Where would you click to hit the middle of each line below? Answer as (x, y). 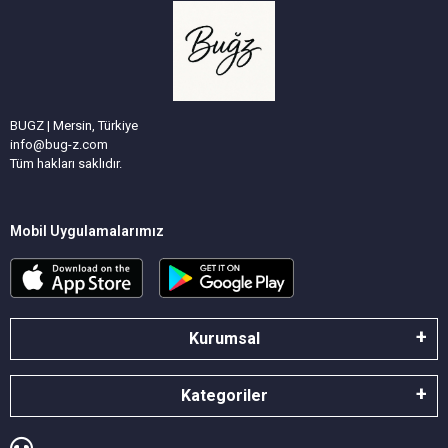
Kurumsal (224, 338)
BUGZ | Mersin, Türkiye (74, 125)
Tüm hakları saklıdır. (66, 163)
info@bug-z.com (59, 144)
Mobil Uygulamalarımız (87, 231)
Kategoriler (224, 395)
